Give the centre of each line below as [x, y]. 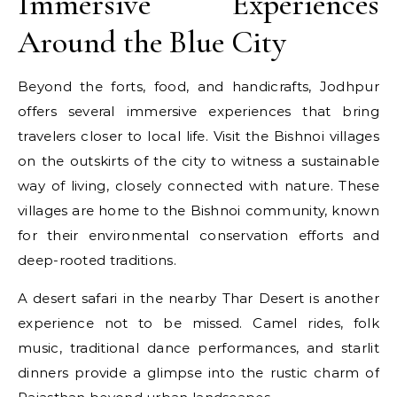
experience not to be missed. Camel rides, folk [198, 323]
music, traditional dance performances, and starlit [198, 348]
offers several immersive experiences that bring [198, 111]
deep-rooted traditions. [97, 260]
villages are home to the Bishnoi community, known [198, 210]
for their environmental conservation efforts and [198, 235]
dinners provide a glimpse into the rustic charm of [198, 373]
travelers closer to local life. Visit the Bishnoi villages [198, 136]
